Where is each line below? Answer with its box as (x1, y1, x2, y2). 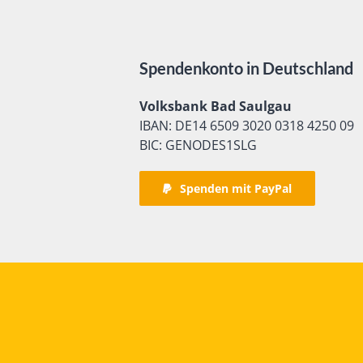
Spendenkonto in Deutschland (139, 58, 353, 78)
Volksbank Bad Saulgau (139, 97, 292, 115)
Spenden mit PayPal (180, 181, 292, 196)
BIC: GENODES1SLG (139, 136, 257, 154)
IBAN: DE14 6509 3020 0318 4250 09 (139, 117, 354, 135)
